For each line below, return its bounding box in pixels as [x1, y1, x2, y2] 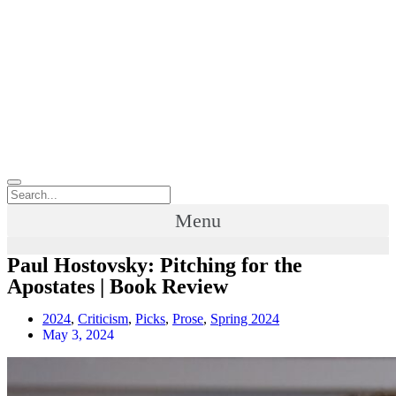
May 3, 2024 [42, 327, 114, 342]
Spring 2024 [210, 311, 279, 326]
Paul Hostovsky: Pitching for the [7, 254, 302, 277]
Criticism [78, 311, 128, 326]
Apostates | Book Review [7, 275, 228, 298]
